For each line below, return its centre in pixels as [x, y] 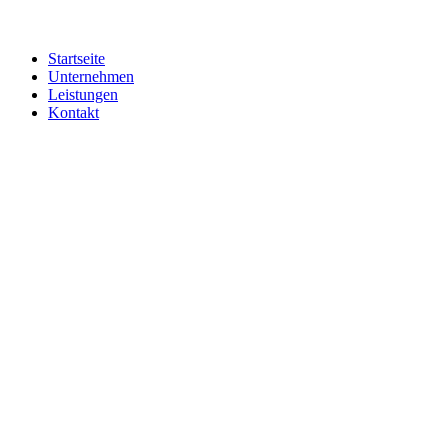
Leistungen [83, 94]
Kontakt [73, 112]
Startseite [76, 58]
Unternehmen [91, 76]
